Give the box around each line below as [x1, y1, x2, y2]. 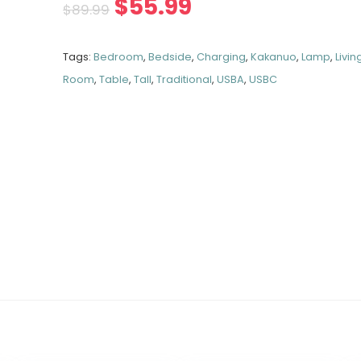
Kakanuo [251, 50, 297, 64]
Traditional [156, 73, 213, 86]
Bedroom [93, 50, 144, 64]
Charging [197, 50, 247, 64]
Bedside [148, 50, 193, 64]
